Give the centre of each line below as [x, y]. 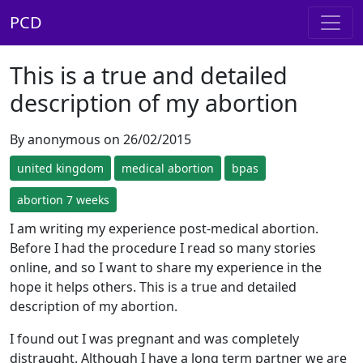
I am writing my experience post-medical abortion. [164, 228]
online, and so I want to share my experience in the [166, 267]
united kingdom [60, 168]
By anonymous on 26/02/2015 [100, 139]
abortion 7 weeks [63, 200]
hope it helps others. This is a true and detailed [153, 287]
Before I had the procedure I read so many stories [163, 248]
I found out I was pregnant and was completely [154, 339]
